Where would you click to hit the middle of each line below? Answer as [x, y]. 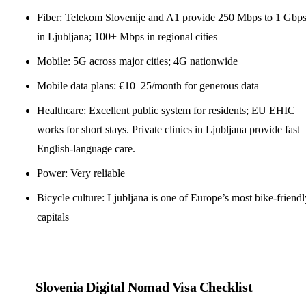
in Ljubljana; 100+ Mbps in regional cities [127, 36]
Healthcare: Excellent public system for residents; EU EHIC [166, 110]
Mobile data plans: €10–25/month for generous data [148, 85]
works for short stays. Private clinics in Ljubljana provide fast [168, 129]
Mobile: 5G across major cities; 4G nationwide [137, 61]
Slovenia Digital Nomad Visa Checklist [144, 287]
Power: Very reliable [81, 173]
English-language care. [86, 148]
